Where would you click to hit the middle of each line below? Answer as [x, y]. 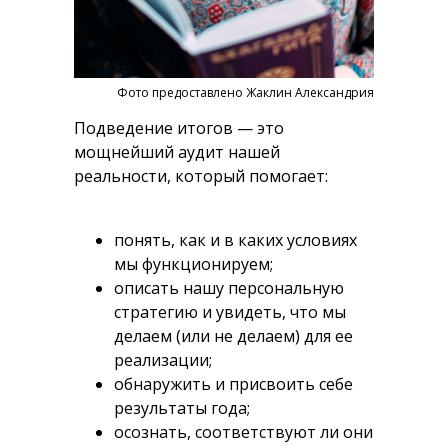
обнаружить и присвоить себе [233, 384]
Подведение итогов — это [179, 128]
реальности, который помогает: [201, 176]
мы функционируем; [193, 264]
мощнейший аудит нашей [177, 152]
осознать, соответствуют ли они [243, 432]
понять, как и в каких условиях [235, 240]
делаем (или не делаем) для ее [233, 336]
